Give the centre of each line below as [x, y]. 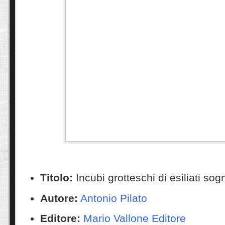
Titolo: [57, 178]
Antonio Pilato [114, 198]
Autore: [59, 198]
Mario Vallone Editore [135, 218]
